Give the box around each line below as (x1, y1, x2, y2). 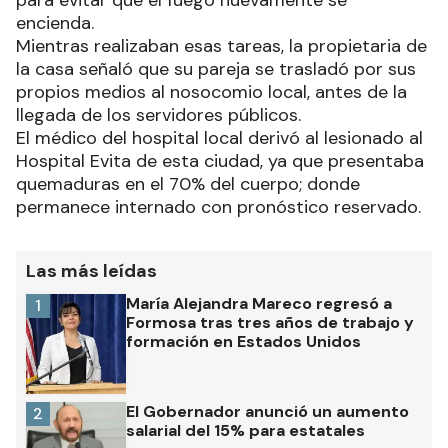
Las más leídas (26, 259, 157, 284)
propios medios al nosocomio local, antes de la (16, 80, 407, 105)
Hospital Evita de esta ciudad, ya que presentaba (16, 149, 424, 174)
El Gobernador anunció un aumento (126, 401, 409, 423)
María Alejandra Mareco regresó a (126, 293, 392, 315)
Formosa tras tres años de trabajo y (126, 312, 414, 334)
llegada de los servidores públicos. (16, 103, 306, 128)
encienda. (16, 11, 99, 36)
